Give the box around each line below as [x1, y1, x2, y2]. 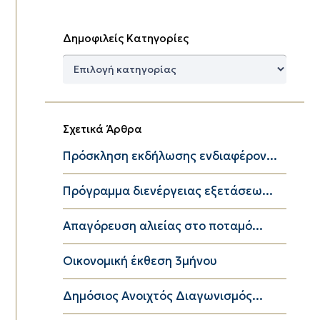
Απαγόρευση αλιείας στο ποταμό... [62, 218, 263, 234]
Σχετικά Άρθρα [62, 121, 142, 136]
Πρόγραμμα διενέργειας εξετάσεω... [62, 183, 273, 199]
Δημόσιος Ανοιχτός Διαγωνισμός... [62, 288, 263, 304]
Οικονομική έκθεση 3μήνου [62, 253, 217, 269]
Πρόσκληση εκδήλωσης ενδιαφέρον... [62, 148, 277, 164]
